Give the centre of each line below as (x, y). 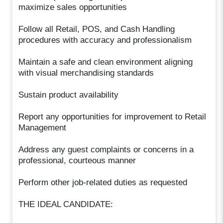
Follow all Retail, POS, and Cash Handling (97, 29)
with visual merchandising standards (86, 73)
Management (43, 127)
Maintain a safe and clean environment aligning (106, 62)
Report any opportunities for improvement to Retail (112, 116)
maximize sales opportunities (73, 7)
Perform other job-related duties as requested (103, 182)
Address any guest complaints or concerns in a (106, 149)
